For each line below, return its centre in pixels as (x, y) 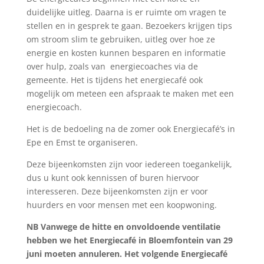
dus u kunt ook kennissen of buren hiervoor (113, 177)
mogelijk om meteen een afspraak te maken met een (130, 93)
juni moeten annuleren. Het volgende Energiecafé (127, 253)
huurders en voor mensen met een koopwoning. (121, 204)
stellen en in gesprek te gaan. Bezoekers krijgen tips (129, 25)
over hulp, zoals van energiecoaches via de (112, 66)
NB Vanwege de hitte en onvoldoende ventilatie (123, 226)
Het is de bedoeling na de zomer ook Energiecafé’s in (131, 128)
